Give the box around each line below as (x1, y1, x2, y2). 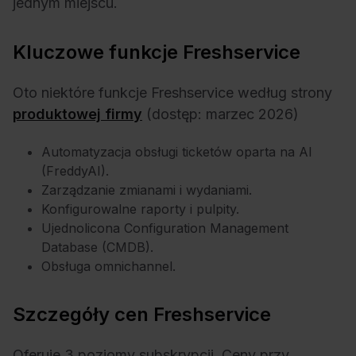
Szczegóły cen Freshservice (13, 303, 271, 327)
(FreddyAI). (41, 163, 109, 180)
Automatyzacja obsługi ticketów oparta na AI (41, 144, 312, 161)
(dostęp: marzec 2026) (142, 105, 299, 122)
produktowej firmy (13, 105, 142, 122)
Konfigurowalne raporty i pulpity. (41, 201, 239, 218)
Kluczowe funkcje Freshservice (13, 41, 300, 64)
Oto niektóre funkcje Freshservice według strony (13, 83, 332, 101)
